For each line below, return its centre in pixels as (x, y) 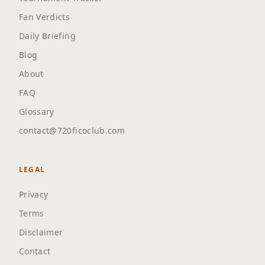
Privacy (34, 194)
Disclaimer (41, 232)
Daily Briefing (47, 36)
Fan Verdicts (45, 17)
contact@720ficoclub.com (72, 130)
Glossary (37, 112)
